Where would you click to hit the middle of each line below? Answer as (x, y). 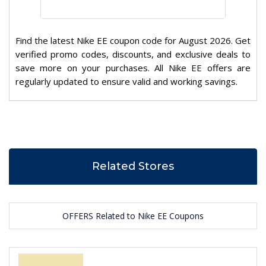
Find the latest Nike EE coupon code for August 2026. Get (133, 41)
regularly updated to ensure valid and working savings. (126, 82)
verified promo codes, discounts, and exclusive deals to (133, 54)
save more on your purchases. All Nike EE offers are (133, 68)
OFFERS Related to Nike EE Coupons (133, 216)
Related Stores (133, 167)
